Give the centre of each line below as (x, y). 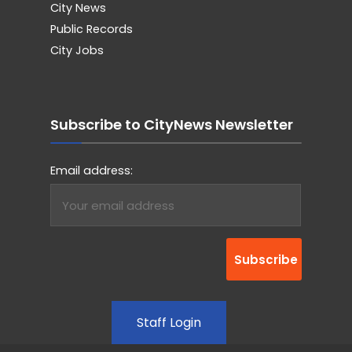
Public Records (92, 29)
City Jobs (77, 51)
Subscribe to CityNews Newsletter (172, 125)
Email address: (92, 171)
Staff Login (169, 323)
